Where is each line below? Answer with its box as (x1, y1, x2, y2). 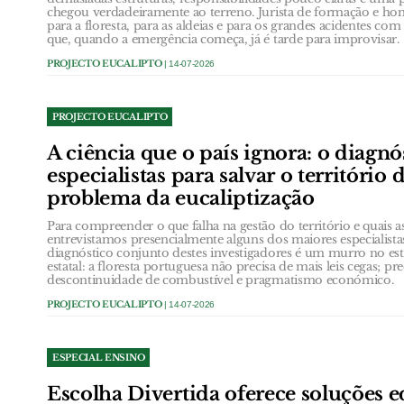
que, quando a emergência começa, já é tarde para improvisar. (47, 31, 399, 47)
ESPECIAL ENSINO (52, 351, 145, 363)
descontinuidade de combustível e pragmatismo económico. (47, 271, 394, 288)
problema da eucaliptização (47, 186, 315, 210)
